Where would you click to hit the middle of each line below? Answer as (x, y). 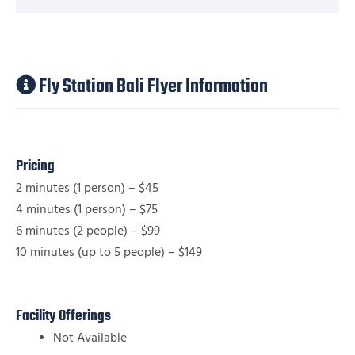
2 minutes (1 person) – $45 (87, 188)
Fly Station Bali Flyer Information (152, 87)
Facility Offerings (63, 316)
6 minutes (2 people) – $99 (88, 231)
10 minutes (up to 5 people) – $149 (109, 252)
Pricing (35, 166)
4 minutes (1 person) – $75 (87, 209)
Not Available (90, 338)
